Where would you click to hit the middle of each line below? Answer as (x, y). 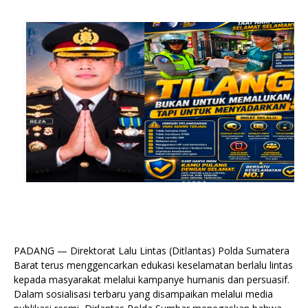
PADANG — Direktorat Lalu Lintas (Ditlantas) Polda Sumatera (152, 250)
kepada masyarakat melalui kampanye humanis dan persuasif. (152, 279)
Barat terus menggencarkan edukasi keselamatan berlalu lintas (153, 265)
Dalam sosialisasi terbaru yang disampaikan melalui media (143, 294)
